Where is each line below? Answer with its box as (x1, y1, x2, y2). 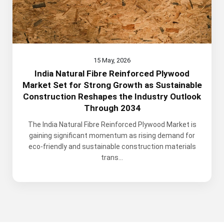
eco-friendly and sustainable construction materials (28, 142, 196, 151)
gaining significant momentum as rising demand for (29, 131, 195, 140)
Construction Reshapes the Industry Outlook (23, 91, 201, 102)
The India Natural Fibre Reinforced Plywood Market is (27, 120, 196, 129)
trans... (101, 153, 123, 162)
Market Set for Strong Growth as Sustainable (22, 80, 202, 90)
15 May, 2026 (93, 56, 130, 64)
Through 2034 (83, 103, 140, 113)
